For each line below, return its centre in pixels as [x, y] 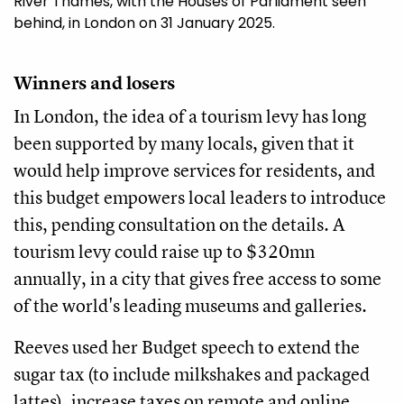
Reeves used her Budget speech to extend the [187, 347]
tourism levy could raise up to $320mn [164, 252]
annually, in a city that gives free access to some [197, 279]
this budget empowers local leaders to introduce [200, 197]
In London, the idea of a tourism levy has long [190, 116]
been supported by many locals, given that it [184, 143]
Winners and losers [94, 83]
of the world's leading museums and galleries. [190, 306]
